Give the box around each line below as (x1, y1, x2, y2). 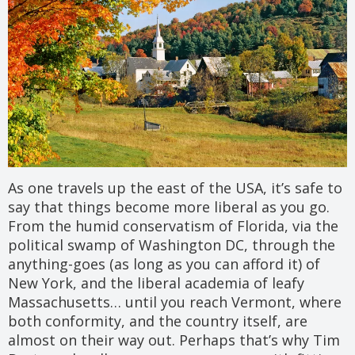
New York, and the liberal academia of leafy (8, 273, 304, 292)
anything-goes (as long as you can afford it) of (8, 254, 320, 273)
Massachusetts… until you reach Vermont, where (8, 292, 342, 311)
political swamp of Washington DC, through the (8, 235, 335, 254)
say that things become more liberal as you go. (8, 197, 330, 216)
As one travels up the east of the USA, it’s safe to (8, 177, 342, 197)
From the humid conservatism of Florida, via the (8, 216, 338, 235)
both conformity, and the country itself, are (8, 311, 307, 330)
